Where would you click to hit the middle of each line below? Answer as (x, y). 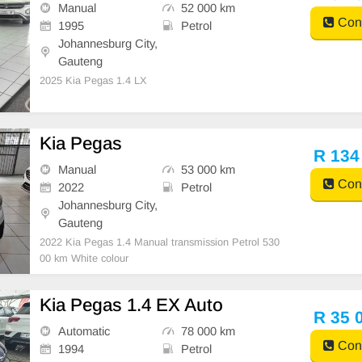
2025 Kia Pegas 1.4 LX (94, 80)
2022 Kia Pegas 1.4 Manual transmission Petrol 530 (160, 242)
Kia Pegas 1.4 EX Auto (132, 305)
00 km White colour (84, 258)
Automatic (84, 331)
